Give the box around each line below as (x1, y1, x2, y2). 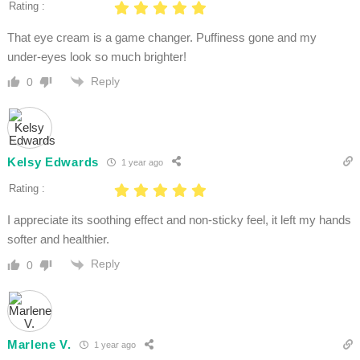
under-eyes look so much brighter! (6, 50, 186, 64)
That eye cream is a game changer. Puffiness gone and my (6, 31, 317, 45)
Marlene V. (6, 337, 72, 352)
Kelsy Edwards (6, 154, 99, 169)
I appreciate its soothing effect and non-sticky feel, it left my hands (6, 213, 351, 227)
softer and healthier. (6, 232, 109, 247)
